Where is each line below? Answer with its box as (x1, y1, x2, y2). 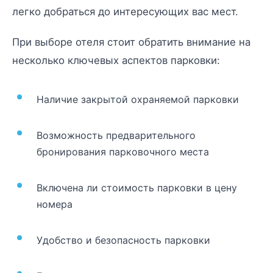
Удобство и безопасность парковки (37, 233, 210, 246)
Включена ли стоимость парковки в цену (37, 181, 237, 194)
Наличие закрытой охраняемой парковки (37, 93, 239, 105)
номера (37, 197, 73, 210)
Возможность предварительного (37, 129, 196, 141)
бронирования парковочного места (37, 145, 209, 158)
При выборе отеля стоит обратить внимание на (12, 35, 250, 48)
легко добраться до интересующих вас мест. (12, 5, 238, 18)
